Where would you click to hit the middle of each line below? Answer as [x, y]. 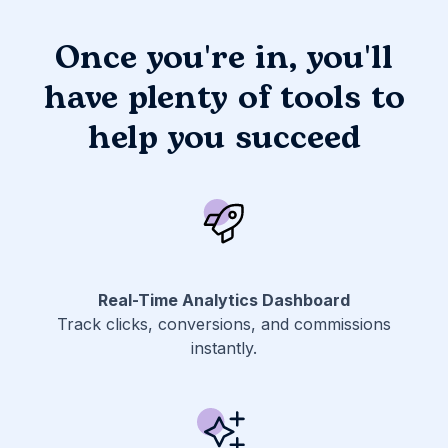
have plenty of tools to [224, 98]
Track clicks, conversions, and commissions [224, 323]
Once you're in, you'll [224, 58]
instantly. [224, 347]
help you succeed [224, 138]
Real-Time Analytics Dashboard [224, 299]
